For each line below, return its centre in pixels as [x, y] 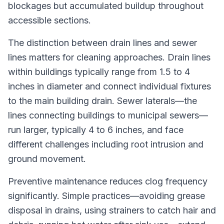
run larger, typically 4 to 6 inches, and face [96, 130]
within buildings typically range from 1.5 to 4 [99, 72]
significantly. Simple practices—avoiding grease [106, 196]
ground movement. [47, 159]
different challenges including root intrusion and [106, 144]
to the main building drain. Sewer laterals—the [102, 101]
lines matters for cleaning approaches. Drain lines [109, 57]
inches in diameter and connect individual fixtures [109, 86]
